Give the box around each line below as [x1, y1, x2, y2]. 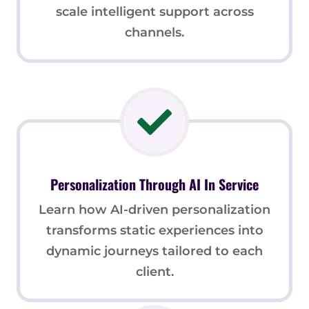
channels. [125, 25, 184, 41]
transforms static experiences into [46, 223, 263, 239]
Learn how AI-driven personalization [39, 202, 270, 218]
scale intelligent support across [55, 4, 254, 20]
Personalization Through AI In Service [50, 174, 259, 195]
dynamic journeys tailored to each [46, 243, 263, 259]
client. [135, 264, 174, 280]
